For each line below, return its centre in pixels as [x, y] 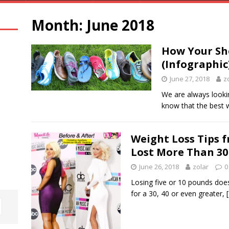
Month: [59, 25]
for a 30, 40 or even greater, [178, 193]
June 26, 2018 [159, 167]
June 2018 [120, 25]
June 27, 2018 [189, 79]
